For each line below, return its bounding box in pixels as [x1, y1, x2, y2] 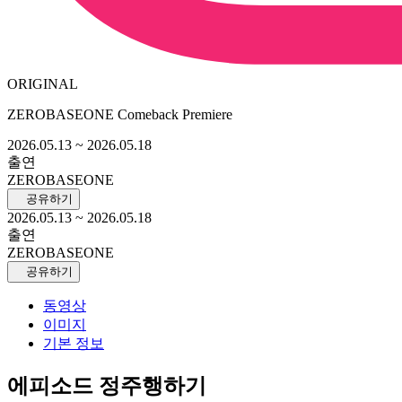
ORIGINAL [7, 75, 78, 92]
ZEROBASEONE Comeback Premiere [7, 106, 232, 122]
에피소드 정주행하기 [7, 374, 206, 398]
